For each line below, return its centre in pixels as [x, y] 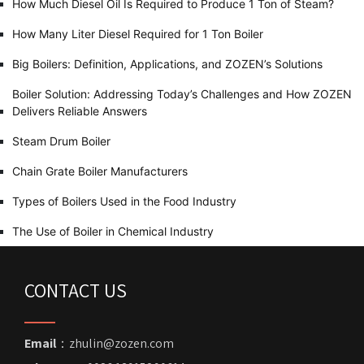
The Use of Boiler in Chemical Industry [113, 232]
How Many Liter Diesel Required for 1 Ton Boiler [138, 34]
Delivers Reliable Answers [80, 111]
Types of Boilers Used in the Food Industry [124, 201]
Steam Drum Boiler [61, 141]
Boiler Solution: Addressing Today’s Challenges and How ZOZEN [182, 94]
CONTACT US [76, 290]
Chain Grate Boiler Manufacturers [100, 171]
